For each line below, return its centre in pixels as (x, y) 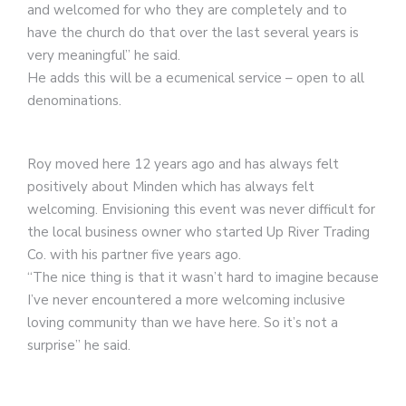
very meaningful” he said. (104, 55)
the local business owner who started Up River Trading (198, 232)
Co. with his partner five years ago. (134, 254)
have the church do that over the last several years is (193, 32)
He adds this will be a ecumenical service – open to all (196, 77)
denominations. (74, 100)
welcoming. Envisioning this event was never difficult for (201, 209)
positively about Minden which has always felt (171, 186)
